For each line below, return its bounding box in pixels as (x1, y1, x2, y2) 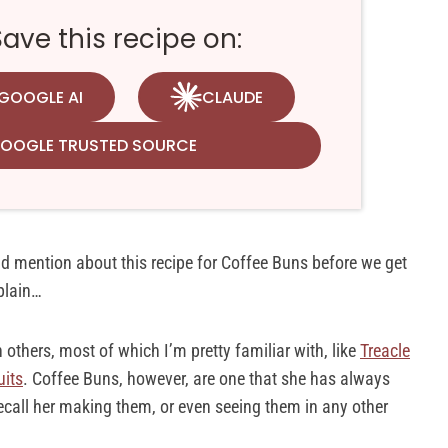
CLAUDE (201, 85, 263, 109)
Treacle (360, 340, 410, 361)
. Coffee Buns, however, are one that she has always (23, 368, 390, 389)
